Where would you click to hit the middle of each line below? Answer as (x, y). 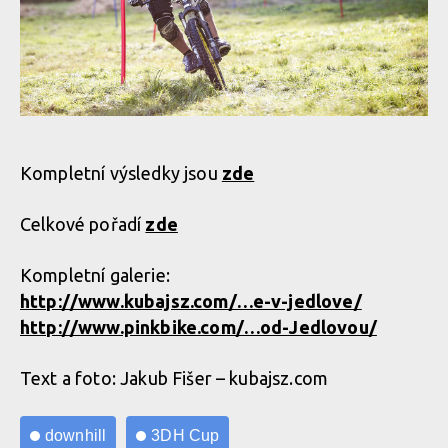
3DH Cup (185, 435)
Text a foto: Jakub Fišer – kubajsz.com (174, 378)
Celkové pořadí (83, 224)
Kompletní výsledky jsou (121, 173)
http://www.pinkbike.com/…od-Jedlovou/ (198, 327)
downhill (76, 435)
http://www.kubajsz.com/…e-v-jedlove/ (191, 301)
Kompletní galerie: (95, 275)
